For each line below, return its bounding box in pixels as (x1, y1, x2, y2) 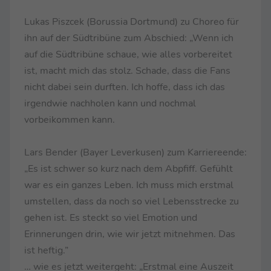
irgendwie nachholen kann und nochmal (24, 96, 196, 110)
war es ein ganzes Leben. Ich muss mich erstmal (24, 178, 233, 192)
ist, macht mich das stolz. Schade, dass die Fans (24, 64, 230, 77)
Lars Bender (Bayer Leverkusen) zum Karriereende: (24, 145, 247, 159)
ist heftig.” (24, 243, 68, 257)
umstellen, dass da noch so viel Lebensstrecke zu (24, 194, 239, 208)
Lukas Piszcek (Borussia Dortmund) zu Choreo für (24, 15, 239, 28)
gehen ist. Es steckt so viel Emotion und (24, 211, 197, 224)
